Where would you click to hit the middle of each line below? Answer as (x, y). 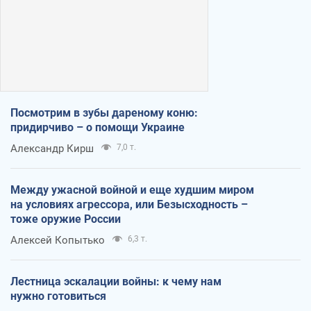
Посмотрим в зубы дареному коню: (104, 112)
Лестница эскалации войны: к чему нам (116, 281)
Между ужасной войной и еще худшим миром (132, 190)
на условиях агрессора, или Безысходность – (129, 204)
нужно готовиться (58, 296)
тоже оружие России (66, 219)
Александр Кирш (52, 148)
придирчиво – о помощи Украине (98, 127)
